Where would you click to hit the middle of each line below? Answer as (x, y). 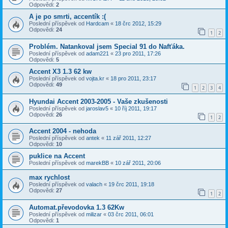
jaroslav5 (97, 108)
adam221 (97, 54)
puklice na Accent (57, 156)
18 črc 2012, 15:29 (138, 24)
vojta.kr (95, 79)
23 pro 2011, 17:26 (138, 54)
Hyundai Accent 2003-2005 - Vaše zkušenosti (98, 101)
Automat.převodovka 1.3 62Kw (77, 207)
